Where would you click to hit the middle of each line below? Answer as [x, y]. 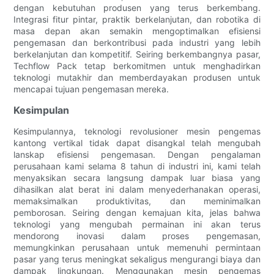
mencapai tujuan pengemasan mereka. [91, 89]
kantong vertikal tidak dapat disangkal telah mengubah [137, 143]
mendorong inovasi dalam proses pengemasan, [137, 236]
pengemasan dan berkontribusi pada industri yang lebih [137, 43]
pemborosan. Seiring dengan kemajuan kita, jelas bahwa [137, 213]
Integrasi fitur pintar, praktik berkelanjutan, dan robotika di [137, 20]
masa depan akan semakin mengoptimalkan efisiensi [137, 31]
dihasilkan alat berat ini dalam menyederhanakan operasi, [137, 190]
